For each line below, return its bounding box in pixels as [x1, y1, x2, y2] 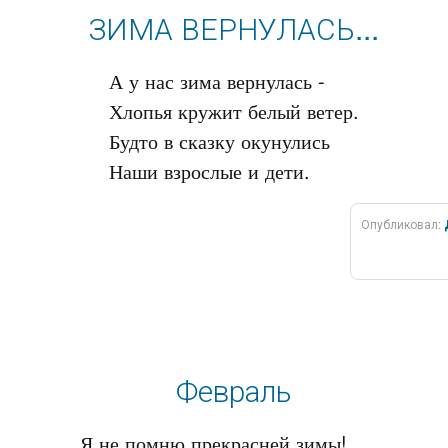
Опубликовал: [361, 215, 444, 232]
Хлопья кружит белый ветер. [109, 96, 359, 125]
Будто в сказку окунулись [109, 126, 330, 155]
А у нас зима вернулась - [109, 66, 325, 95]
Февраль [176, 368, 292, 411]
